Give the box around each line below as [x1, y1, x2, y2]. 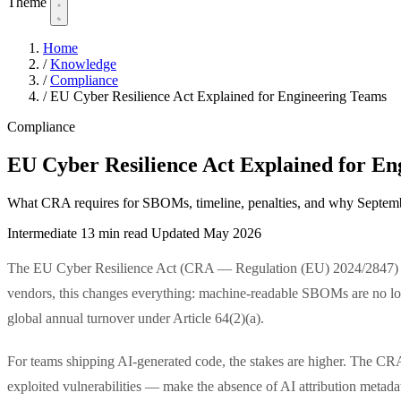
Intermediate [7, 225, 81, 241]
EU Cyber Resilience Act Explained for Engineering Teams [50, 89, 387, 105]
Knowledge [50, 56, 116, 73]
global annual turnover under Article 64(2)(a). [7, 310, 264, 326]
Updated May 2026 [151, 225, 261, 241]
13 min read [81, 225, 148, 241]
